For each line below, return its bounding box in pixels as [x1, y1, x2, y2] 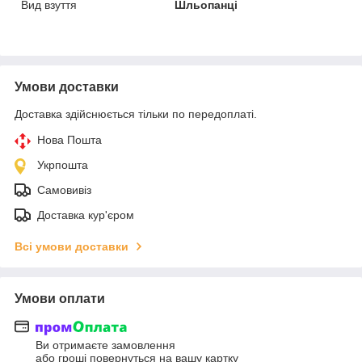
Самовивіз [37, 183, 91, 196]
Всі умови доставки [15, 239, 128, 253]
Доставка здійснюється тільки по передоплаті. [15, 107, 257, 120]
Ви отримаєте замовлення [36, 339, 175, 352]
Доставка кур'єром [37, 208, 134, 221]
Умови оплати [15, 291, 105, 305]
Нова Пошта [37, 133, 102, 146]
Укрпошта [37, 158, 88, 171]
